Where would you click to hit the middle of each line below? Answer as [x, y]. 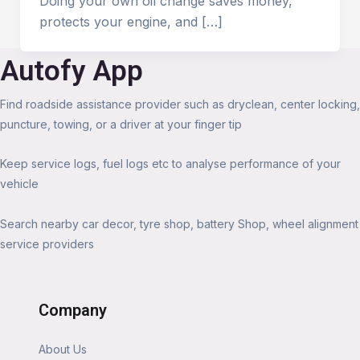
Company [73, 311]
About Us [63, 350]
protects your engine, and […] [131, 21]
